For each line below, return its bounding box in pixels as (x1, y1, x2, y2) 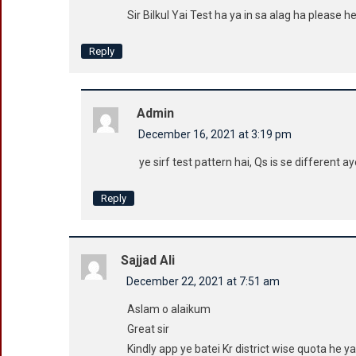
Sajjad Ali (121, 253, 175, 268)
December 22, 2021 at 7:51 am (126, 275, 280, 288)
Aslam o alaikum (127, 303, 211, 315)
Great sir (127, 323, 169, 335)
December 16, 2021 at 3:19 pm (138, 128, 292, 141)
